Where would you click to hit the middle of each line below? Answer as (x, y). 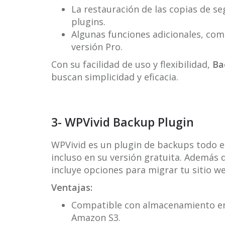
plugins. (88, 22)
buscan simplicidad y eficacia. (115, 77)
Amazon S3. (96, 217)
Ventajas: (72, 187)
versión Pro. (97, 47)
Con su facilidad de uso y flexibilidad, (132, 64)
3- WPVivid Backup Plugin (123, 122)
